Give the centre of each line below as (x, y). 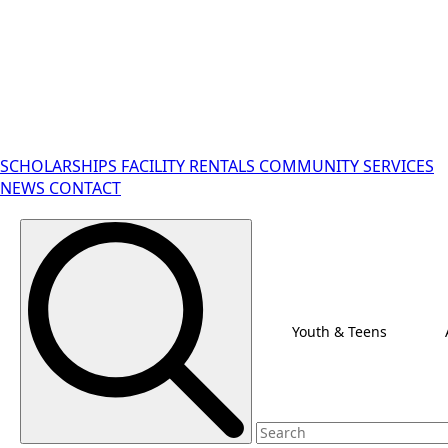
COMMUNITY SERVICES (346, 166)
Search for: (291, 224)
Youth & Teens (339, 331)
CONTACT (85, 188)
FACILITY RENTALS (190, 166)
